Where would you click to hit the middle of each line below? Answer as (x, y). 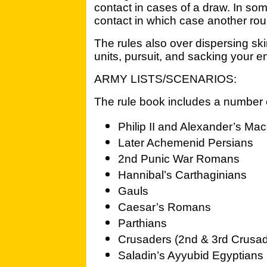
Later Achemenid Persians (186, 143)
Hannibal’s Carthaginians (182, 175)
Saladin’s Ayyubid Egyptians (191, 255)
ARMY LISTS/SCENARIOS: (165, 79)
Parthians (142, 223)
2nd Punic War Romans (179, 159)
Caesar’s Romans (164, 207)
